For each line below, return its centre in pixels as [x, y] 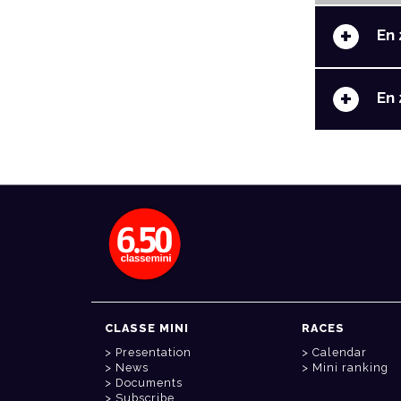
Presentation [154, 353]
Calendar [340, 353]
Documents [149, 383]
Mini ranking [350, 368]
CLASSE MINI [147, 328]
